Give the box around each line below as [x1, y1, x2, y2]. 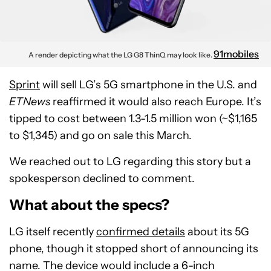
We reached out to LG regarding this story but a [9, 154, 251, 168]
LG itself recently [9, 224, 96, 238]
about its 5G [185, 224, 249, 238]
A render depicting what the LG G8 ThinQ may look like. [28, 50, 214, 59]
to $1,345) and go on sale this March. [9, 128, 192, 142]
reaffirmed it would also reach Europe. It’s [50, 94, 261, 108]
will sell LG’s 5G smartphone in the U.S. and [40, 77, 257, 91]
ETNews [9, 94, 50, 108]
